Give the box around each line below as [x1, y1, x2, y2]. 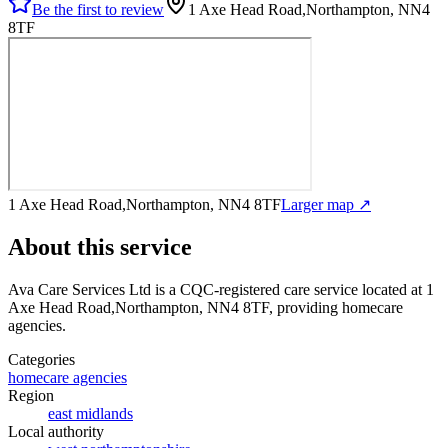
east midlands [48, 404, 133, 422]
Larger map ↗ [281, 195, 371, 213]
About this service [8, 233, 192, 260]
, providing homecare [269, 298, 403, 316]
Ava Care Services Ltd [8, 280, 151, 298]
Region [8, 386, 54, 404]
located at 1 [358, 280, 434, 298]
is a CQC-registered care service [151, 280, 358, 298]
